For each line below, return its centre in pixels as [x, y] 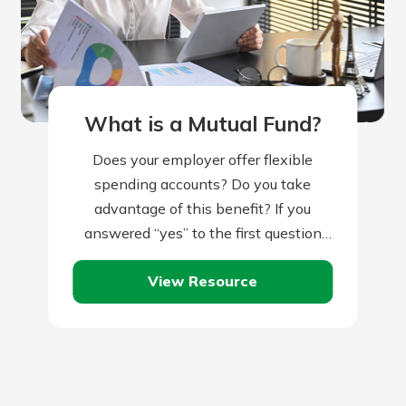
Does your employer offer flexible [203, 159]
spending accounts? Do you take [203, 184]
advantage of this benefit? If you [203, 208]
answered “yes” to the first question [203, 232]
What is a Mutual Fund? [203, 124]
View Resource [203, 281]
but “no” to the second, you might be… [203, 257]
